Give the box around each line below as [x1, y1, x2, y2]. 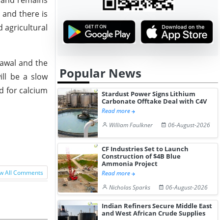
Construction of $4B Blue [102, 152, 181, 161]
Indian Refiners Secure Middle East [102, 201, 213, 210]
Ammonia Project [102, 159, 158, 168]
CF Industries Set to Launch [102, 144, 189, 153]
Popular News [59, 65, 141, 81]
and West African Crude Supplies [102, 209, 206, 218]
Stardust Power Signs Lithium [102, 89, 196, 98]
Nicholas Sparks [109, 183, 151, 192]
